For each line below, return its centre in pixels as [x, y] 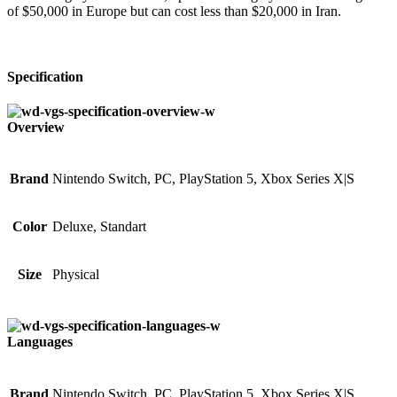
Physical [76, 275]
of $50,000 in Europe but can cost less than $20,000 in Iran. [174, 12]
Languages [40, 342]
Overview [36, 127]
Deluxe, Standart [99, 227]
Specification [45, 76]
